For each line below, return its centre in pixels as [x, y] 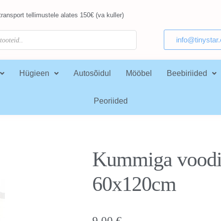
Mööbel [139, 73]
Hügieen [34, 73]
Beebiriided [187, 73]
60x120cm [134, 184]
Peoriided [110, 101]
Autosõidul [92, 73]
